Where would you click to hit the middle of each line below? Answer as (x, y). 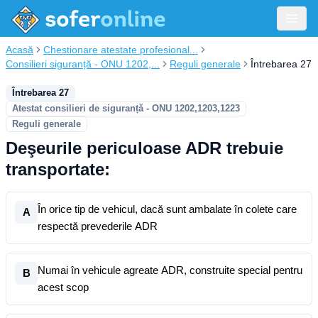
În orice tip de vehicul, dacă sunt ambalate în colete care (167, 209)
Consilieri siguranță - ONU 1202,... (83, 64)
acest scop (63, 287)
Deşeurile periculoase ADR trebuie (144, 148)
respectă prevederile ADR (98, 226)
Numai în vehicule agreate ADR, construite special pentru (170, 270)
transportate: (58, 169)
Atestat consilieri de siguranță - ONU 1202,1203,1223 (126, 108)
